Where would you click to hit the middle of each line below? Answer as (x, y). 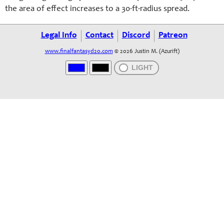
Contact (99, 36)
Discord (136, 36)
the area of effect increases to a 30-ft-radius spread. (97, 9)
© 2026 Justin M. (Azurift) (146, 51)
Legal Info (59, 36)
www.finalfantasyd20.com (79, 51)
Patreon (173, 36)
